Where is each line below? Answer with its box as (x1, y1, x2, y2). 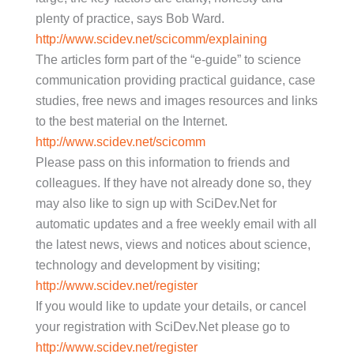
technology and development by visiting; (36, 258, 260, 272)
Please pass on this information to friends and (36, 156, 290, 169)
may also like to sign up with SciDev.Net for (36, 197, 277, 210)
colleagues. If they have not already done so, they (36, 176, 311, 190)
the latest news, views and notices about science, (36, 238, 311, 251)
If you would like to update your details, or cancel (36, 299, 307, 313)
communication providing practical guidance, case (36, 73, 315, 87)
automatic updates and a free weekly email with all (36, 217, 317, 231)
